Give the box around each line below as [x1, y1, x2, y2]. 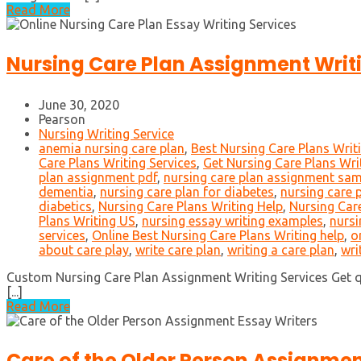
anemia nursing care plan [39, 141, 185, 156]
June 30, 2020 [39, 98, 119, 113]
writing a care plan [227, 243, 334, 258]
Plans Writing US [39, 214, 135, 229]
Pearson [39, 112, 85, 127]
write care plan [135, 243, 221, 258]
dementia [39, 185, 93, 200]
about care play [39, 243, 129, 258]
